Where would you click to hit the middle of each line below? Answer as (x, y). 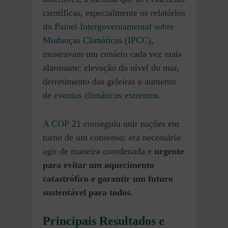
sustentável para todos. (88, 193)
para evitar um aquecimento (98, 165)
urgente (169, 151)
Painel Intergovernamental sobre (114, 27)
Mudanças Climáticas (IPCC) (97, 40)
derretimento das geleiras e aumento (109, 82)
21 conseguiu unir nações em (124, 124)
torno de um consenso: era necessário (112, 138)
